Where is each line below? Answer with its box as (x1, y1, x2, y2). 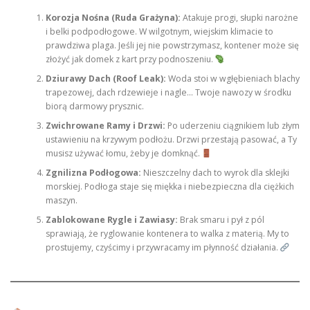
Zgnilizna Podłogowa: (45, 167, 141, 179)
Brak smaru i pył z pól (177, 214, 264, 226)
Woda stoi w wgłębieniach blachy (165, 73, 300, 85)
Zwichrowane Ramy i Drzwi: (45, 120, 165, 132)
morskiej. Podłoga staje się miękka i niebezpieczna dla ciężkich (45, 181, 294, 193)
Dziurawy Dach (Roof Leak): (45, 73, 166, 85)
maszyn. (45, 194, 77, 207)
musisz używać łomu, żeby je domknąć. (45, 147, 202, 160)
